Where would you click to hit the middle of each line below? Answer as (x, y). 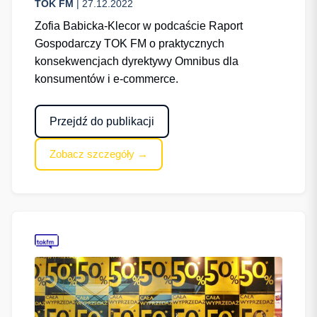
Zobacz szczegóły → (99, 154)
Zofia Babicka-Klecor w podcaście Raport (139, 26)
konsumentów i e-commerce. (106, 79)
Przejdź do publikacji (102, 121)
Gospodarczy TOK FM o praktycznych (129, 44)
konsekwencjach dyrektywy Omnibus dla (137, 62)
